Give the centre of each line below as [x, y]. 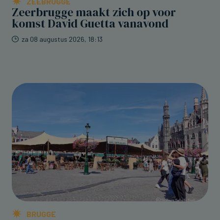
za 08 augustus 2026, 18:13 [62, 39]
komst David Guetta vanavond [90, 24]
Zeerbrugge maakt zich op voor [94, 13]
